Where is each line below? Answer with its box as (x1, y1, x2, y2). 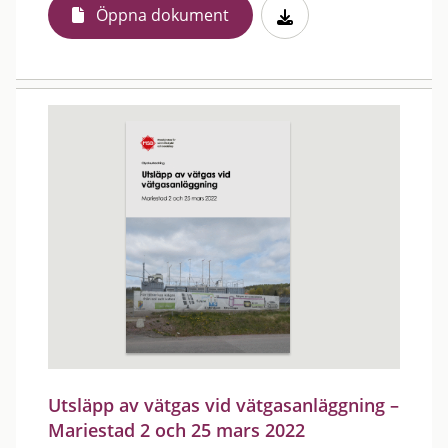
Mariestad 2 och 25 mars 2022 (48, 418, 305, 442)
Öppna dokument (96, 4, 229, 26)
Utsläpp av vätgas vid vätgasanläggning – (48, 393, 399, 417)
